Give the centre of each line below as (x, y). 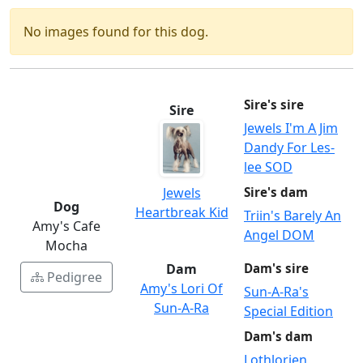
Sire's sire (274, 105)
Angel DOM (279, 235)
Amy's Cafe (66, 226)
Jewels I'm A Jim (291, 128)
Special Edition (288, 312)
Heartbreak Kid (181, 213)
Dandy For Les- (289, 148)
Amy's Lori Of (181, 289)
